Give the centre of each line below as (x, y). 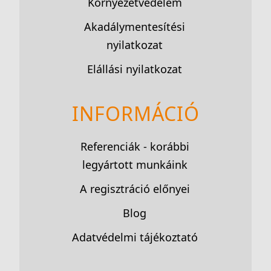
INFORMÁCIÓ (135, 113)
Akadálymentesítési (135, 27)
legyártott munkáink (135, 165)
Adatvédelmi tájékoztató (135, 237)
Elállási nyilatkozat (135, 69)
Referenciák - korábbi (135, 146)
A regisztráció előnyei (135, 189)
